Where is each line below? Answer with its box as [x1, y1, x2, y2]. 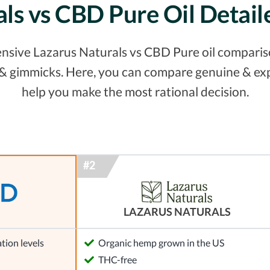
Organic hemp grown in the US [98, 237, 224, 249]
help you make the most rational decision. [21, 84, 249, 99]
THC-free [98, 254, 137, 266]
